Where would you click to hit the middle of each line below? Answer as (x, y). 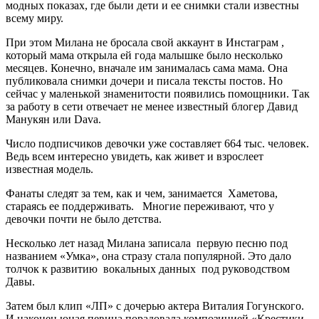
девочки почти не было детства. (84, 219)
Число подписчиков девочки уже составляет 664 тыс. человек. (157, 143)
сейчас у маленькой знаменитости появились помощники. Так (158, 93)
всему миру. (35, 18)
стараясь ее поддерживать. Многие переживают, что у (140, 206)
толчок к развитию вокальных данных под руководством (148, 268)
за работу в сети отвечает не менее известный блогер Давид (152, 106)
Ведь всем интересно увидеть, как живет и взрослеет (135, 156)
